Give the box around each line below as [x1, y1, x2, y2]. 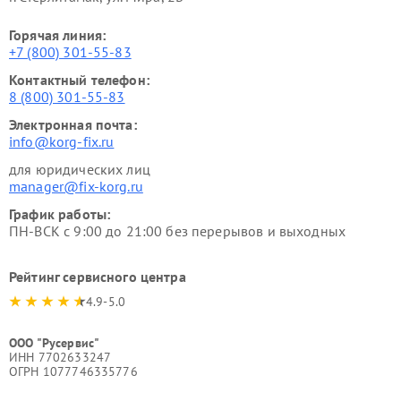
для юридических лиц [9, 160, 150, 178]
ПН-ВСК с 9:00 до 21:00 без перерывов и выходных [9, 222, 346, 240]
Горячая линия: [9, 26, 107, 44]
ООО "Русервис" [9, 335, 100, 351]
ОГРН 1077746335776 [9, 363, 138, 380]
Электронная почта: [9, 115, 137, 133]
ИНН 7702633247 [9, 349, 112, 365]
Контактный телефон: [9, 71, 149, 89]
